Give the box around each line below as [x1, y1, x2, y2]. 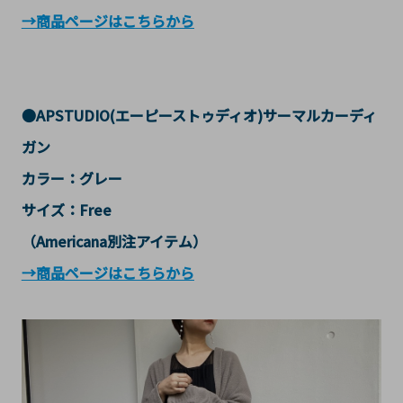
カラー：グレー [21, 167, 122, 190]
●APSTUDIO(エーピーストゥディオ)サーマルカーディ [21, 104, 377, 127]
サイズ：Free [21, 199, 112, 221]
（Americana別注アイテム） [21, 230, 207, 253]
